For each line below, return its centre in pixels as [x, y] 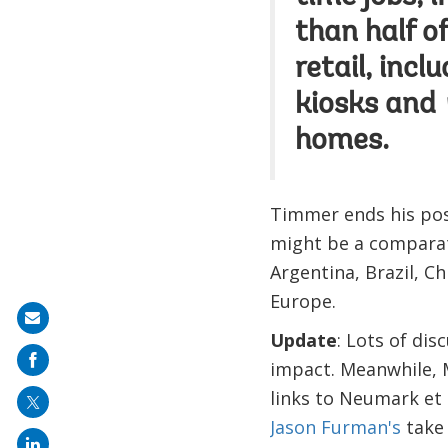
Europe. [302, 301]
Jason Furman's [335, 427]
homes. [341, 142]
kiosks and [368, 106]
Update [303, 340]
